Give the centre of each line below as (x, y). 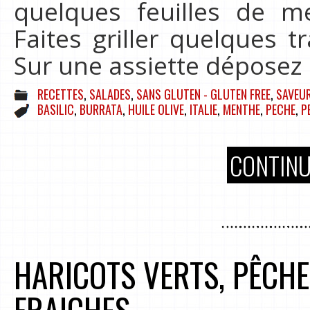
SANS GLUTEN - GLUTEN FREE (203, 94)
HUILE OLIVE (156, 110)
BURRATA (101, 110)
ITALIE (203, 110)
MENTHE (241, 110)
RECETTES (61, 94)
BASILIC (56, 110)
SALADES (110, 94)
